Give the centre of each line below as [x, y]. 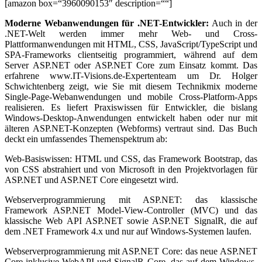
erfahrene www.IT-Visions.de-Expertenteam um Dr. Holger [131, 76]
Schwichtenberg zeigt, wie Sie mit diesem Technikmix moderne [131, 86]
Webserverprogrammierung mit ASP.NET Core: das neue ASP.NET [131, 251]
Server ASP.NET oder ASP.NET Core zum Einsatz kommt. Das [131, 65]
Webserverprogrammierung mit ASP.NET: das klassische [131, 200]
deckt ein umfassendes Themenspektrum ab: [86, 139]
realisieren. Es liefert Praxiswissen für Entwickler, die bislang [131, 107]
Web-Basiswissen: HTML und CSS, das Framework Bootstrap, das [131, 159]
